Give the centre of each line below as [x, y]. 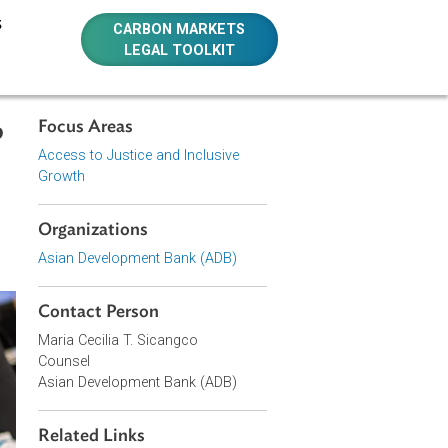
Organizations [202, 255]
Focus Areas [194, 141]
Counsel [170, 401]
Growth [167, 196]
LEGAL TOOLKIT [299, 56]
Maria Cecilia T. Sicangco [230, 378]
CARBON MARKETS [299, 32]
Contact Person [209, 346]
